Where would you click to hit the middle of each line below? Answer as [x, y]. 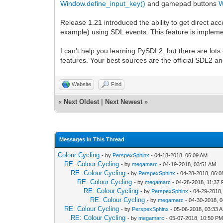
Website [82, 84]
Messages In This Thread [92, 139]
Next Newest [124, 102]
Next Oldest [82, 102]
